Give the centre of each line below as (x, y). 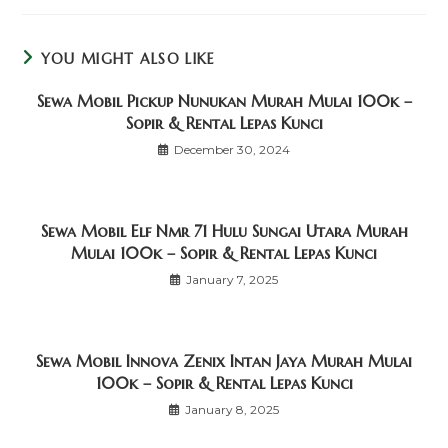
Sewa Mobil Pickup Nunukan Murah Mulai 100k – (224, 101)
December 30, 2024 (232, 150)
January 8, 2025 (232, 410)
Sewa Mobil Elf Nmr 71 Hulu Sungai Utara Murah (224, 231)
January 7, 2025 (232, 280)
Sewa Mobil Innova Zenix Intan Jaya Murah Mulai (224, 361)
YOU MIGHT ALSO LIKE (128, 59)
